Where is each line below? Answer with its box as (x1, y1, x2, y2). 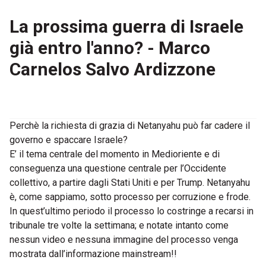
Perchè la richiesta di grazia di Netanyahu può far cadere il (9, 120, 250, 131)
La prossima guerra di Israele (9, 16, 243, 37)
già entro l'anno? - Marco (9, 37, 210, 58)
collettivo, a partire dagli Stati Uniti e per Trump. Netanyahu (9, 177, 250, 188)
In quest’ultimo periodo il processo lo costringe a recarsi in (9, 205, 254, 217)
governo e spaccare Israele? (9, 134, 128, 145)
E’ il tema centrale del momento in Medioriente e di (9, 148, 220, 160)
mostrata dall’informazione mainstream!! (9, 248, 177, 259)
